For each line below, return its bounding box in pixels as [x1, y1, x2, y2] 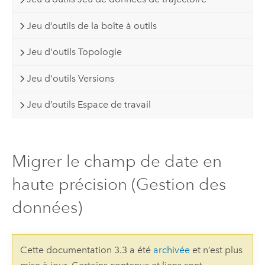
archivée [153, 244, 190, 256]
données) [11, 197, 82, 217]
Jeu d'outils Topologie [27, 46, 122, 58]
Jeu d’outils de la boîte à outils [27, 20, 157, 31]
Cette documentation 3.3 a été [20, 244, 153, 256]
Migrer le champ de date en [11, 151, 222, 171]
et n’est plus [189, 244, 243, 256]
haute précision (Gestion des [11, 174, 226, 194]
